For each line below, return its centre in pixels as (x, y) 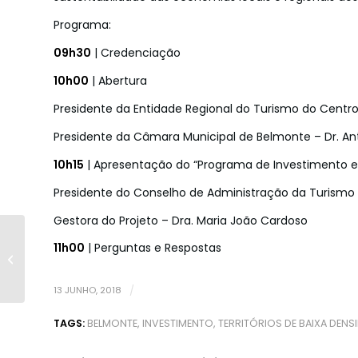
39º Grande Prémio (78, 242)
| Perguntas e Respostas (153, 248)
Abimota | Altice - (72, 259)
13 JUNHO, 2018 (88, 290)
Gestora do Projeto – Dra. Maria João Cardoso (181, 220)
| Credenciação (136, 53)
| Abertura (118, 81)
